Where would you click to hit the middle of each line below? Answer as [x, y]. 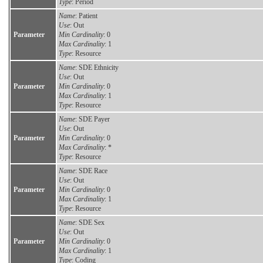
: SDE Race [91, 171]
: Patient [86, 16]
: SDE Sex [90, 223]
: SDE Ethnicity [97, 68]
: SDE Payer [92, 119]
